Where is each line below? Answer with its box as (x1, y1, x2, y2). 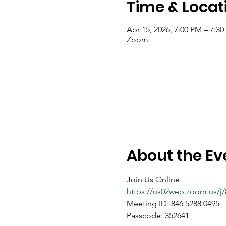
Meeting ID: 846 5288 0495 (126, 199, 219, 208)
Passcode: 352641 (126, 211, 189, 220)
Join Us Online (126, 175, 180, 184)
